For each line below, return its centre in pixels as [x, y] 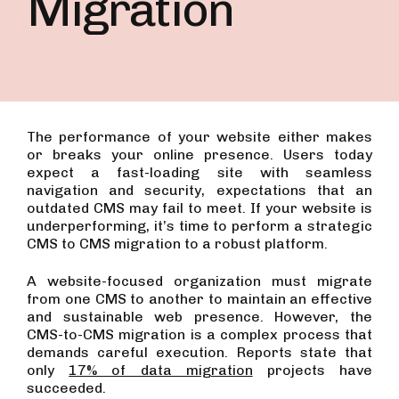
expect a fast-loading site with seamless [199, 172]
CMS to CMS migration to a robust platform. [179, 244]
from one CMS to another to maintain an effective [199, 299]
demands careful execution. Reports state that [199, 352]
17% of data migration [161, 370]
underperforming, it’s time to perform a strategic [199, 226]
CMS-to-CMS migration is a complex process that [199, 334]
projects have [313, 370]
